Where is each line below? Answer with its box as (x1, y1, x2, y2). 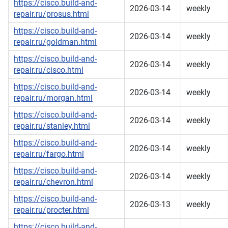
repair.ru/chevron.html (14, 177, 93, 187)
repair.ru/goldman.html (14, 37, 97, 47)
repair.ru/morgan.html (14, 93, 93, 103)
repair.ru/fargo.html (14, 149, 84, 159)
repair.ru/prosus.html (14, 9, 89, 19)
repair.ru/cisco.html (14, 65, 83, 75)
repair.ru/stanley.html (14, 121, 90, 131)
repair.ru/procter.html (14, 205, 89, 215)
